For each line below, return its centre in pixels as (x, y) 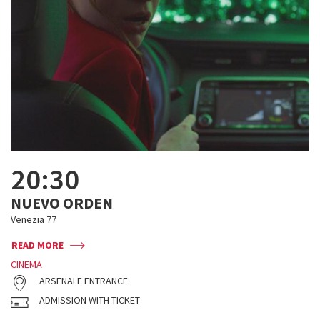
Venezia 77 (34, 219)
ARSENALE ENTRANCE (84, 281)
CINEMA (26, 264)
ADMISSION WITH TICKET (90, 300)
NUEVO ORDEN (62, 203)
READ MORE (37, 245)
